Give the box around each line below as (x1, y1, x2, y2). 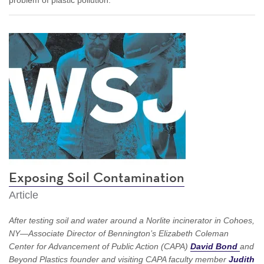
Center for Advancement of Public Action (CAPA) (9, 241, 190, 251)
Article (9, 189, 38, 201)
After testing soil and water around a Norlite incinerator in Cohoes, (9, 215, 255, 225)
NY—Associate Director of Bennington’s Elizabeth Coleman (9, 228, 229, 238)
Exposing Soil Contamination (9, 170, 184, 185)
